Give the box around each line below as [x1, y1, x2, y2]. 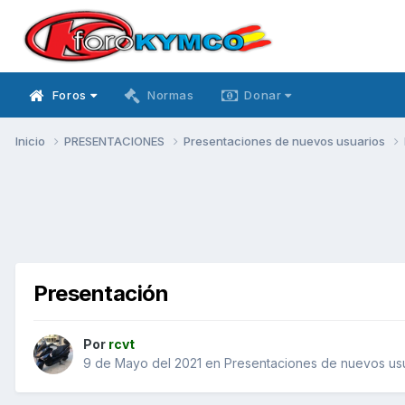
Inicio [15, 133, 48, 148]
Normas [146, 88, 194, 102]
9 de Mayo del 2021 [83, 355, 202, 372]
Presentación [33, 279, 169, 306]
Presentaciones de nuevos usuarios [184, 133, 388, 148]
